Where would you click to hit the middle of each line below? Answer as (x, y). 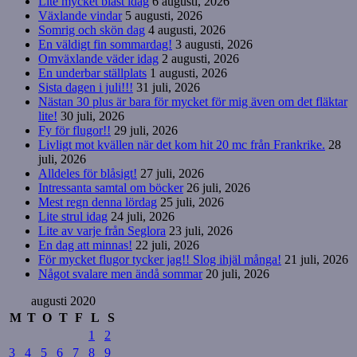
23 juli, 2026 (201, 230)
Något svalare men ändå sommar (120, 273)
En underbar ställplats (92, 73)
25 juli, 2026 (192, 202)
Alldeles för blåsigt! (88, 173)
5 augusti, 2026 (164, 15)
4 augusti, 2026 (187, 29)
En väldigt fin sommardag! (105, 44)
